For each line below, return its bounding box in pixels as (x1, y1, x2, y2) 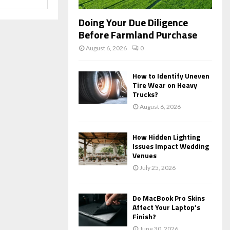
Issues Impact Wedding (132, 141, 209, 152)
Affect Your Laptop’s (132, 202, 200, 213)
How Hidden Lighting (132, 131, 200, 143)
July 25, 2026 (140, 164, 176, 172)
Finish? (132, 211, 156, 222)
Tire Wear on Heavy (132, 80, 197, 91)
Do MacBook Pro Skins (132, 193, 205, 204)
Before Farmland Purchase (79, 27, 197, 43)
